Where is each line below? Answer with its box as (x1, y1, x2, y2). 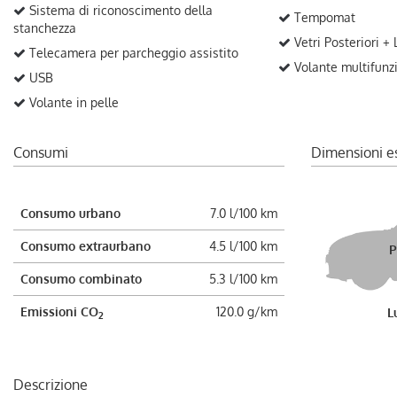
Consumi (13, 144, 68, 161)
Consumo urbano (20, 206, 121, 221)
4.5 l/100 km (209, 238, 277, 253)
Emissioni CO (20, 304, 98, 319)
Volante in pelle (26, 95, 119, 110)
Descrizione (13, 376, 88, 393)
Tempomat (290, 10, 355, 25)
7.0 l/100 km (210, 206, 277, 221)
